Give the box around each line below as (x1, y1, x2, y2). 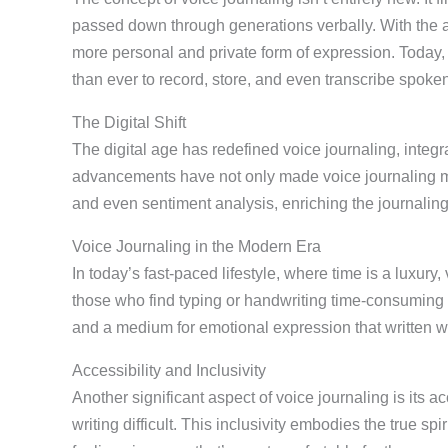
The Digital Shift (72, 113, 186, 131)
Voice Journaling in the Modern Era (72, 237, 321, 255)
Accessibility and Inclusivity (72, 361, 266, 379)
